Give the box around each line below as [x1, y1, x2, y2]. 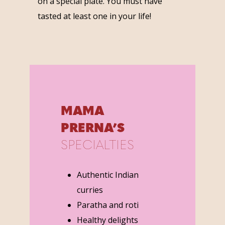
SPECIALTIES [60, 139, 134, 152]
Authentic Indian [76, 169, 139, 180]
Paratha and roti [76, 199, 139, 210]
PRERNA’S [60, 122, 125, 135]
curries [76, 184, 103, 195]
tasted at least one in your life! [37, 10, 151, 22]
